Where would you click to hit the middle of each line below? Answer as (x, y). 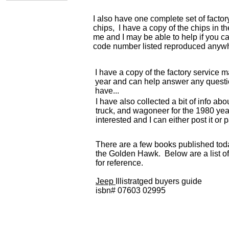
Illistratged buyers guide (159, 181)
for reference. (119, 163)
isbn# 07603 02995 (131, 190)
